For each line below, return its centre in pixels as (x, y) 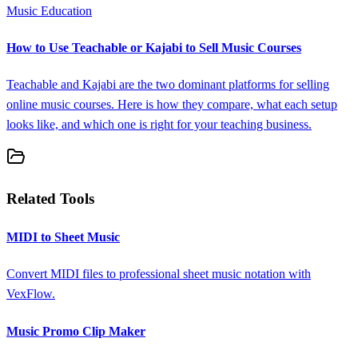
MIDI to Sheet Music (63, 237)
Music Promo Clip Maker (76, 331)
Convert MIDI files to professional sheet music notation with (159, 274)
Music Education (49, 10)
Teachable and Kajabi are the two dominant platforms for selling (168, 85)
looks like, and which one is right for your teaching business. (159, 125)
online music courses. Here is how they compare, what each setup (172, 105)
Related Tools (50, 198)
